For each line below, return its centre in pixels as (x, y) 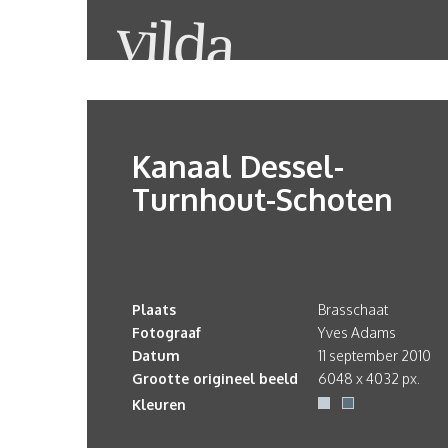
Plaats (154, 309)
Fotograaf (166, 332)
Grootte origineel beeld (215, 378)
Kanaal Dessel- (238, 166)
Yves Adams (357, 332)
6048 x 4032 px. (369, 378)
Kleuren (159, 404)
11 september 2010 (374, 355)
